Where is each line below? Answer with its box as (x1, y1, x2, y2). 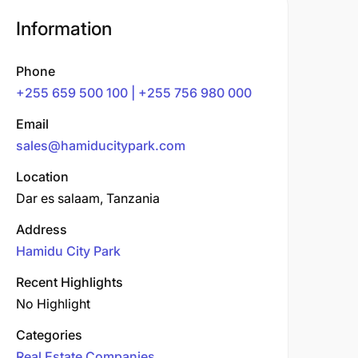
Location (16, 169, 69, 185)
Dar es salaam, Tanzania (16, 190, 160, 206)
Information (16, 18, 112, 40)
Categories (16, 327, 82, 343)
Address (16, 221, 67, 237)
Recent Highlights (16, 274, 123, 290)
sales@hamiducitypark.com (16, 137, 185, 153)
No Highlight (16, 296, 90, 312)
